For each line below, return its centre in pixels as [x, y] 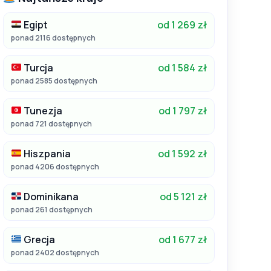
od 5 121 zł [183, 196]
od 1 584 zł [182, 67]
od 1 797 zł [183, 110]
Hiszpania [47, 153]
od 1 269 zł [182, 24]
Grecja [39, 239]
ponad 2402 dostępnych [55, 252]
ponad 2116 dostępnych [53, 38]
